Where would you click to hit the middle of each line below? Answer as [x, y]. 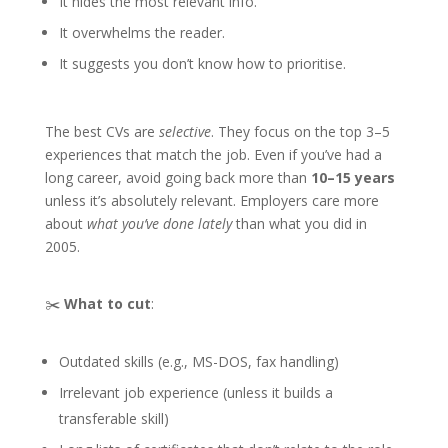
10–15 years [352, 178]
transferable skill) [113, 419]
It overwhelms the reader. [141, 33]
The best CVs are [101, 132]
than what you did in [299, 224]
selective [184, 132]
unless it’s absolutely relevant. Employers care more [211, 201]
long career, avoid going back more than [177, 178]
